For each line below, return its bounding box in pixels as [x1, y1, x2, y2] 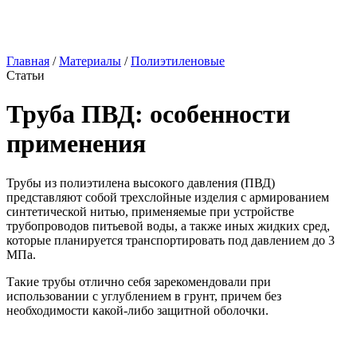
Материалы [59, 54, 121, 68]
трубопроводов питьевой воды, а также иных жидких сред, [6, 218, 330, 233]
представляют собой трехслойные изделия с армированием [6, 190, 329, 204]
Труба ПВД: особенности [6, 100, 290, 129]
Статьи [6, 69, 45, 82]
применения [6, 129, 146, 159]
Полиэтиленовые [131, 54, 225, 68]
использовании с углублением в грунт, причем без [6, 288, 281, 303]
